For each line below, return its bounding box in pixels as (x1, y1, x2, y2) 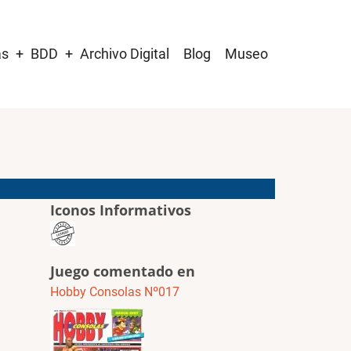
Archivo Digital (80, 45, 169, 62)
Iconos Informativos (49, 201, 191, 219)
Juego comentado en (49, 262, 195, 280)
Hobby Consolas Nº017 (49, 284, 179, 299)
